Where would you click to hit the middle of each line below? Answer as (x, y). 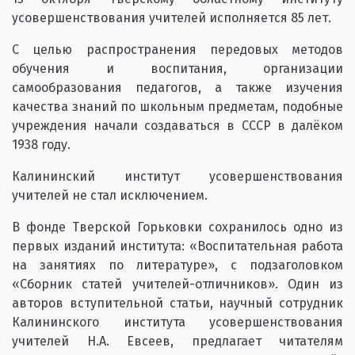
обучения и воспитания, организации (177, 69)
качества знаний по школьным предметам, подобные (177, 107)
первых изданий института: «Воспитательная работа (177, 246)
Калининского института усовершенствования (177, 322)
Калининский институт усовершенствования (177, 176)
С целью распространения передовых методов (177, 50)
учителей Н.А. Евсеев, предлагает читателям (177, 341)
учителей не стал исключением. (110, 195)
